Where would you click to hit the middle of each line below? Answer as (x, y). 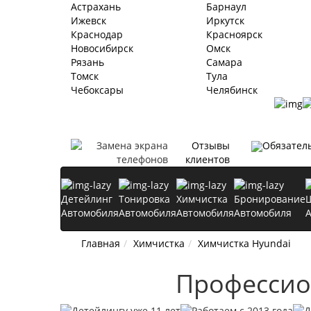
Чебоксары (97, 90)
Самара (224, 62)
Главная (101, 244)
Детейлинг (87, 199)
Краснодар (97, 34)
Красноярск (234, 34)
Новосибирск (102, 48)
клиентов (208, 159)
